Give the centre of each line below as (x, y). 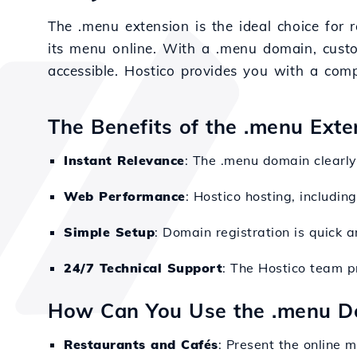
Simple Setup (109, 232)
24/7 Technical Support (143, 268)
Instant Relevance (124, 160)
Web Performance (125, 196)
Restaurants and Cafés (141, 344)
